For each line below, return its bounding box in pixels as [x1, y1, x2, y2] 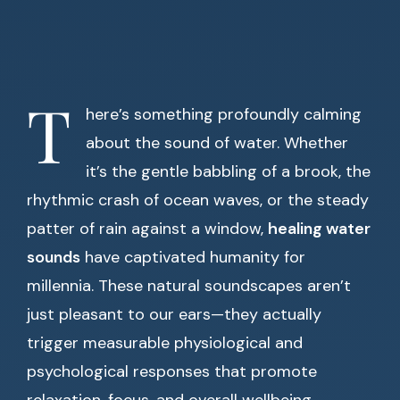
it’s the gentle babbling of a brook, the [86, 161, 371, 182]
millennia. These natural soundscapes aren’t [27, 275, 351, 296]
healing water [268, 218, 371, 239]
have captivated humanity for [80, 246, 305, 268]
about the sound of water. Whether [86, 132, 348, 154]
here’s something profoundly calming [86, 104, 362, 125]
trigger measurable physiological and [27, 332, 303, 354]
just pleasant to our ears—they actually [27, 304, 321, 325]
